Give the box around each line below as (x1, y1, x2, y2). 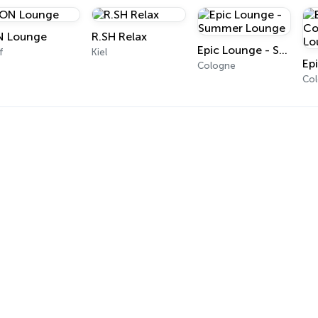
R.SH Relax (92, 30, 148, 43)
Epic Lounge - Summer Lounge (278, 43, 287, 57)
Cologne (197, 60, 236, 71)
